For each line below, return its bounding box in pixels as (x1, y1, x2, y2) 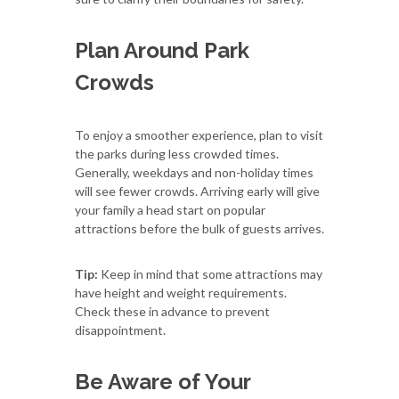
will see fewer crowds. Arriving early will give (75, 183, 320, 199)
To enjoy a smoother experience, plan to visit (75, 126, 323, 142)
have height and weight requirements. (75, 284, 287, 300)
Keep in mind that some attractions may (98, 265, 322, 281)
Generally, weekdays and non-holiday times (75, 164, 313, 180)
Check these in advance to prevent (75, 303, 270, 319)
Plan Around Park (75, 37, 249, 63)
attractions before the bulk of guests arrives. (75, 220, 324, 236)
